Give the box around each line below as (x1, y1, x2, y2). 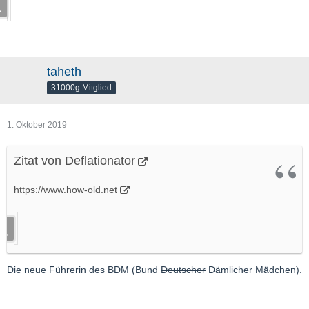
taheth (47, 65, 81, 79)
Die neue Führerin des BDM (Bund (7, 264, 161, 276)
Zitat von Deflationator (14, 154, 135, 168)
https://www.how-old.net (14, 184, 117, 196)
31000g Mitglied (51, 83, 112, 93)
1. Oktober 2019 (7, 120, 67, 130)
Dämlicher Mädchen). (206, 264, 302, 276)
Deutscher (161, 264, 206, 276)
